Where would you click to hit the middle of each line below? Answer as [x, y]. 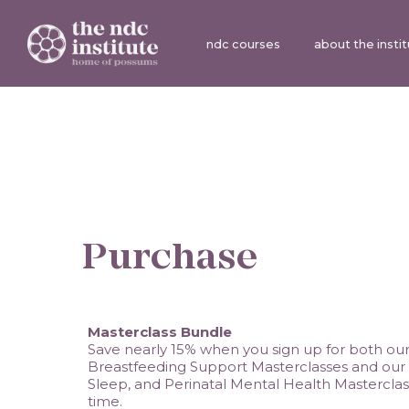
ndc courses [243, 44]
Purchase [170, 259]
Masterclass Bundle [160, 331]
